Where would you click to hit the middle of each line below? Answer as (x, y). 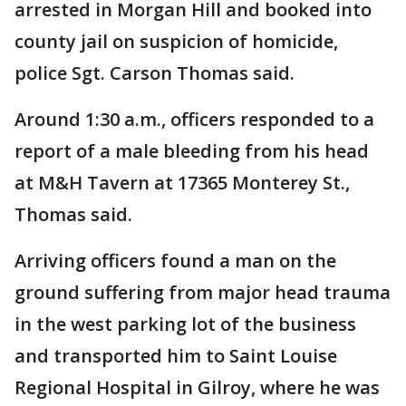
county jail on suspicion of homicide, (176, 42)
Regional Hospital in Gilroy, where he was (197, 388)
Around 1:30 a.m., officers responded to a (194, 120)
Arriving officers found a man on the (175, 261)
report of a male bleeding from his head (192, 151)
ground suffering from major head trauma (203, 293)
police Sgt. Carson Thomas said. (155, 73)
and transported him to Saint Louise (176, 356)
